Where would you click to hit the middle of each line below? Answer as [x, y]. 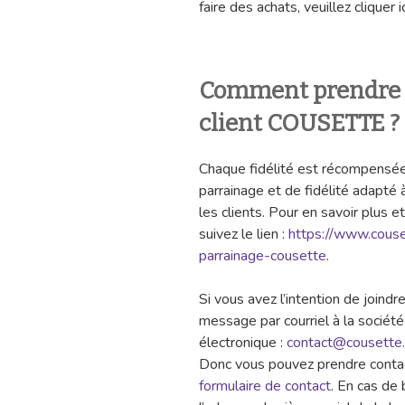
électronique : [243, 342]
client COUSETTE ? [299, 124]
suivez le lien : [244, 234]
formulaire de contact [265, 386]
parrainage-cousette [263, 255]
